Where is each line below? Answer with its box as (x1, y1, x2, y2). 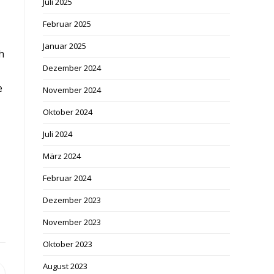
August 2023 (43, 261, 87, 272)
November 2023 (43, 217, 101, 228)
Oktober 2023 (43, 239, 92, 250)
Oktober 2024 (43, 106, 92, 117)
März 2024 (43, 150, 81, 161)
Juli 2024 (43, 128, 72, 139)
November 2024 (43, 84, 101, 95)
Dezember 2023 (43, 194, 101, 206)
